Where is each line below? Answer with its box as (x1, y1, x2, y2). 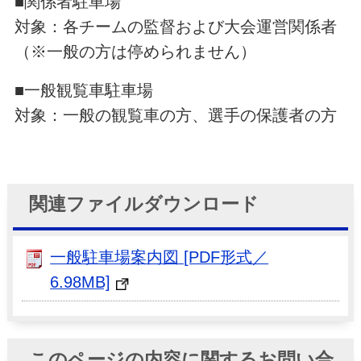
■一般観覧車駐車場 (14, 81, 153, 99)
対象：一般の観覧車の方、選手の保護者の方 (14, 106, 337, 124)
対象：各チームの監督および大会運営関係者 (14, 17, 337, 35)
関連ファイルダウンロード (28, 194, 259, 215)
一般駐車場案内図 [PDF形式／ (50, 247, 269, 266)
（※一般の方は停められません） (14, 42, 256, 60)
